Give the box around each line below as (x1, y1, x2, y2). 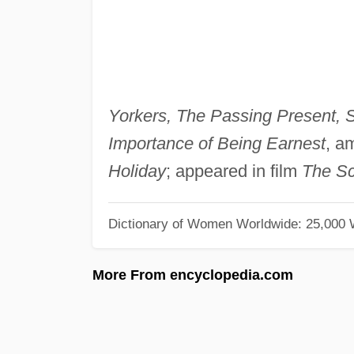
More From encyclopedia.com (92, 266, 293, 283)
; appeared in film (165, 160, 302, 181)
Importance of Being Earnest (107, 133, 326, 153)
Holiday (107, 160, 166, 181)
